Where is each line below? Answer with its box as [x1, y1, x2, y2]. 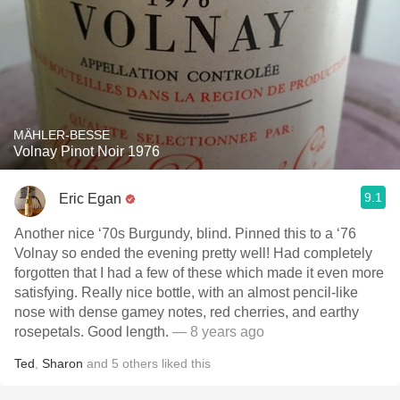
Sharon [42, 356, 83, 371]
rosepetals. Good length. [14, 324, 169, 339]
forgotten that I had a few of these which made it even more [14, 265, 384, 280]
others [122, 356, 158, 371]
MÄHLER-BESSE [13, 128, 110, 142]
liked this [158, 356, 211, 371]
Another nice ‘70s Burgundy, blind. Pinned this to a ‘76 [14, 226, 356, 241]
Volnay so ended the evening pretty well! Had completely [14, 246, 372, 261]
